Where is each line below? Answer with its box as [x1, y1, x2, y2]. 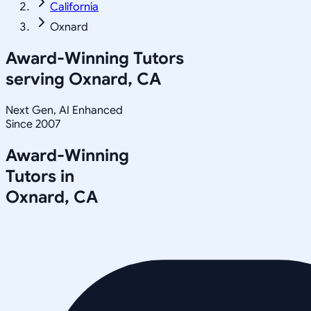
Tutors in [6, 165, 74, 187]
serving [6, 68, 69, 90]
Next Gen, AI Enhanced [6, 103, 123, 117]
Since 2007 [6, 117, 60, 131]
